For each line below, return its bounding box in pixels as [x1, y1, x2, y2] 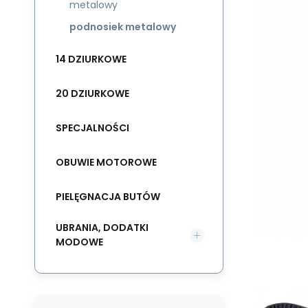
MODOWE [56, 235, 103, 249]
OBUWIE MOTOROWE [56, 155, 157, 169]
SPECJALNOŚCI [56, 120, 129, 135]
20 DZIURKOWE [56, 86, 129, 100]
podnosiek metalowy [69, 20, 176, 34]
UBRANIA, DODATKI [56, 221, 148, 234]
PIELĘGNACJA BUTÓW [56, 189, 160, 203]
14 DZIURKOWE [56, 52, 126, 66]
